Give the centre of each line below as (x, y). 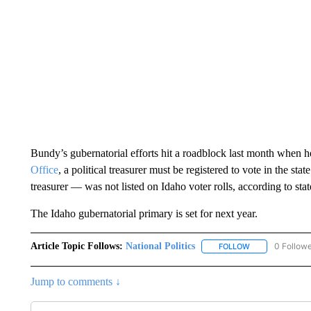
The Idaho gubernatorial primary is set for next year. (144, 213)
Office (44, 170)
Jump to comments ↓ (75, 282)
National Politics (160, 246)
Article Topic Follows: (76, 246)
